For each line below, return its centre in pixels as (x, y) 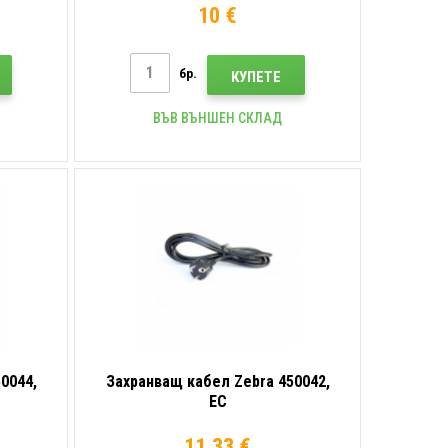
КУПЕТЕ (256, 76)
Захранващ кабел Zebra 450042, (217, 381)
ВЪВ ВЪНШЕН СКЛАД (218, 117)
